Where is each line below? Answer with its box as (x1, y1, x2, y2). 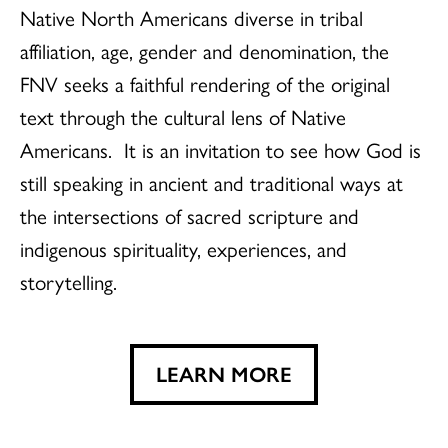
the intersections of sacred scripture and (20, 200, 359, 231)
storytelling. (20, 266, 117, 297)
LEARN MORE (156, 358, 292, 389)
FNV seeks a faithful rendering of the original (20, 68, 390, 99)
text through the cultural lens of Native (20, 101, 346, 132)
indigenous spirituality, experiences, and (20, 233, 347, 264)
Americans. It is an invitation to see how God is (20, 134, 421, 165)
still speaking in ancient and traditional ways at (20, 167, 403, 198)
